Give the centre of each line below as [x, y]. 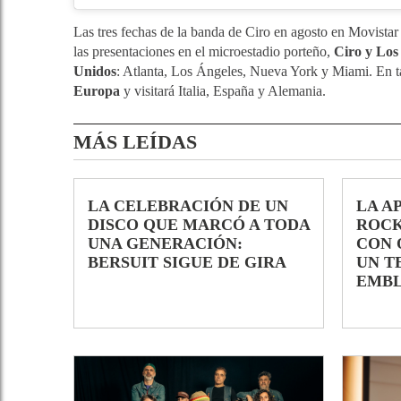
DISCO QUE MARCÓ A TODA [199, 225]
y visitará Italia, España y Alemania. [223, 91]
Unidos [95, 72]
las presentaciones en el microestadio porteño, [204, 52]
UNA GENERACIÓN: [165, 244]
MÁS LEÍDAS [135, 142]
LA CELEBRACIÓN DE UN [188, 206]
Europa [97, 91]
